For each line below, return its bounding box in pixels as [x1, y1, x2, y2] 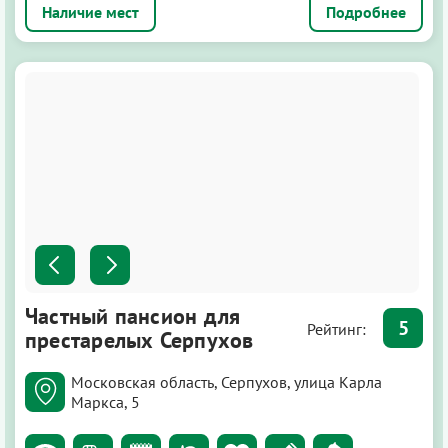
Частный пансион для [25, 302, 241, 331]
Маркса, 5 [71, 392, 140, 413]
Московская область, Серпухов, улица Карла [71, 372, 382, 393]
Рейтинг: [307, 319, 370, 340]
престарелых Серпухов [25, 326, 254, 355]
